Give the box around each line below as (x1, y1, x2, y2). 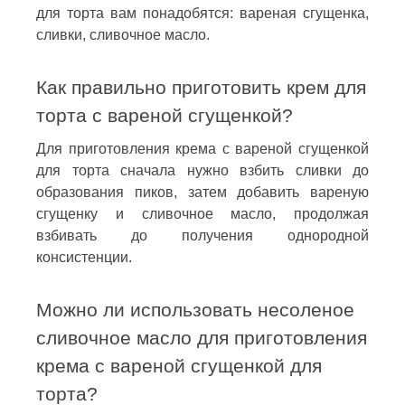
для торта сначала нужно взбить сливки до (36, 162, 369, 178)
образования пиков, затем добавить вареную (36, 184, 369, 200)
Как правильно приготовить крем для (36, 76, 366, 98)
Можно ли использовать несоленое (36, 298, 354, 320)
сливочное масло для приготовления (36, 326, 367, 348)
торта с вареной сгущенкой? (36, 104, 293, 126)
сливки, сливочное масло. (36, 26, 210, 42)
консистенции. (36, 249, 132, 265)
